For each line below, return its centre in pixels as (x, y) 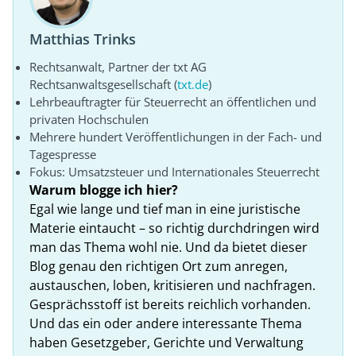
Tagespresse (63, 155)
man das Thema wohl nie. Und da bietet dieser (168, 248)
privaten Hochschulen (89, 120)
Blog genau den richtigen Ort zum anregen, (159, 267)
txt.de (193, 85)
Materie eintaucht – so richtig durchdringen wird (174, 228)
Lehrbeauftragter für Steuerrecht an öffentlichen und (173, 102)
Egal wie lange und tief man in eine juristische (165, 209)
